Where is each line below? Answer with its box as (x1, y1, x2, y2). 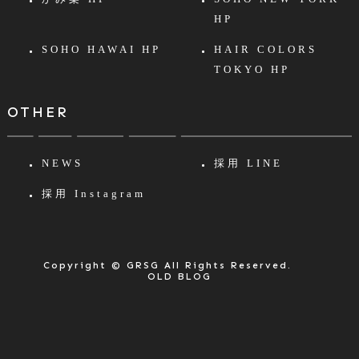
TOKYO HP (213, 63, 290, 76)
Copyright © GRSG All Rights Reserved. (42, 260, 316, 272)
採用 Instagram (41, 188, 146, 200)
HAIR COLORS (213, 43, 317, 56)
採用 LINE (213, 157, 283, 170)
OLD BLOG (147, 271, 212, 283)
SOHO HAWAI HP (41, 43, 161, 56)
